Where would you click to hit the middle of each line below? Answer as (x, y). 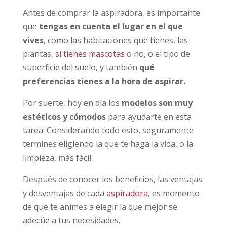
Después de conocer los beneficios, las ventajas (112, 179)
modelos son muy (157, 103)
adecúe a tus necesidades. (71, 220)
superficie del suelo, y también (81, 67)
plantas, (39, 53)
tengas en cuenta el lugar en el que (111, 26)
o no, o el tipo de (157, 53)
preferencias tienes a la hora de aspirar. (104, 81)
